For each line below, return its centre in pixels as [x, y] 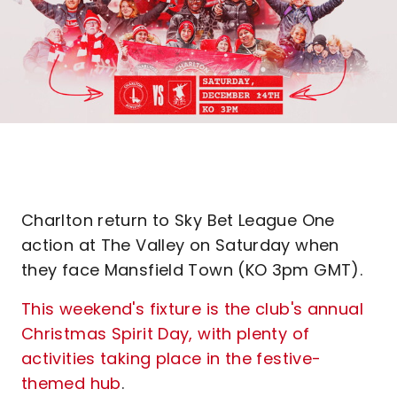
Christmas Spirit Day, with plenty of [166, 334]
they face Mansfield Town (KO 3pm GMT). [192, 270]
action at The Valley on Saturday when [180, 245]
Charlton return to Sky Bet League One [178, 220]
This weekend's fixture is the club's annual [192, 309]
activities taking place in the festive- [171, 358]
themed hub [71, 383]
